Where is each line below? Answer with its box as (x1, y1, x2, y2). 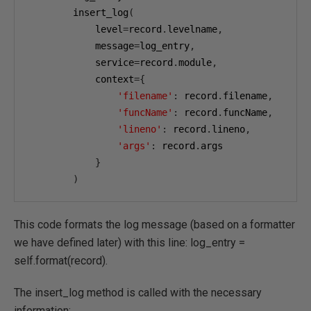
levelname (167, 24, 217, 35)
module (178, 57, 212, 68)
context (28, 74, 134, 85)
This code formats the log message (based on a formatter (14, 218, 295, 231)
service (28, 57, 134, 68)
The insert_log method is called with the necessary (14, 286, 262, 299)
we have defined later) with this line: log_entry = (14, 236, 245, 249)
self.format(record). (14, 254, 108, 267)
